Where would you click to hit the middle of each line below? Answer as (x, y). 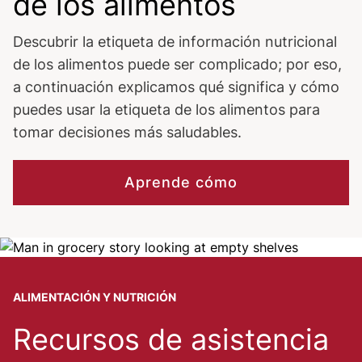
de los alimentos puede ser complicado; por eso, (177, 64)
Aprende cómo (181, 182)
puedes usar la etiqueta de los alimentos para (166, 109)
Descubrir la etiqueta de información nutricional (175, 42)
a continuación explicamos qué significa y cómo (176, 87)
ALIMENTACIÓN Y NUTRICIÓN (95, 297)
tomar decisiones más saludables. (127, 132)
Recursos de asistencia (171, 339)
